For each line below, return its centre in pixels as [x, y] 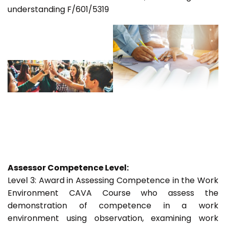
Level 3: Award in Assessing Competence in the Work [113, 181]
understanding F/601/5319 [58, 10]
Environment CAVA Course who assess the [113, 193]
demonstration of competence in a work [113, 206]
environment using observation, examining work [113, 218]
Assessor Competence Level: [68, 168]
